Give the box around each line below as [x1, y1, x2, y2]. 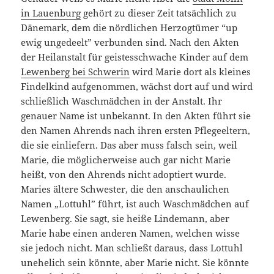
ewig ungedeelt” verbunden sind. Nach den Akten [21, 36, 240, 49]
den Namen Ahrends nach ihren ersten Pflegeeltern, [21, 124, 251, 137]
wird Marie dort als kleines [130, 65, 251, 78]
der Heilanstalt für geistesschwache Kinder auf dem [21, 51, 249, 64]
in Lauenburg [21, 7, 81, 20]
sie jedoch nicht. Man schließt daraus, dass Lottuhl [21, 242, 243, 254]
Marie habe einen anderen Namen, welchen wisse [21, 227, 240, 240]
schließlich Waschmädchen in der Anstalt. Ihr [21, 95, 223, 108]
